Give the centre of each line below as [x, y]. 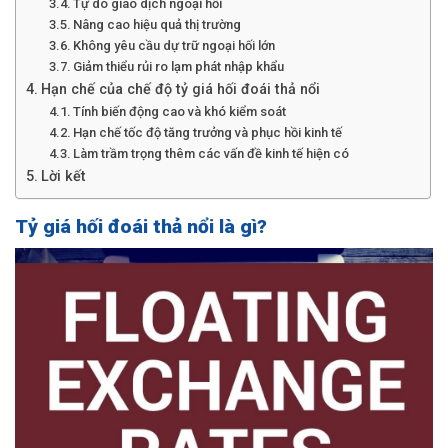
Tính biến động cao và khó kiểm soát [180, 111]
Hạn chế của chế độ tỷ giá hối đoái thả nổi [180, 89]
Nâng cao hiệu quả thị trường [157, 24]
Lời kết [63, 176]
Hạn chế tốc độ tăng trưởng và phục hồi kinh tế [208, 132]
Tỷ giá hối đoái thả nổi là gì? [141, 226]
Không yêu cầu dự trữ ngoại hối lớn [174, 45]
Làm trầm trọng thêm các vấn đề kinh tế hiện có [211, 153]
